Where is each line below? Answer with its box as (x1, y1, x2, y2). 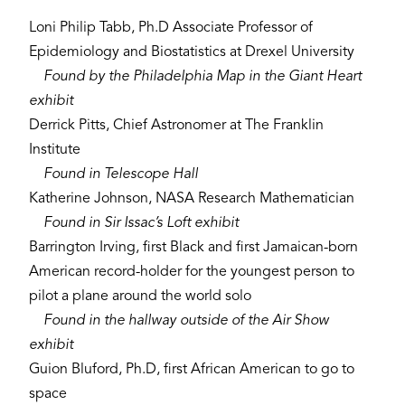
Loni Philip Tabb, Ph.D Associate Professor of (29, 20, 313, 35)
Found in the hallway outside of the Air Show (43, 313, 329, 328)
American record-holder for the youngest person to (29, 264, 354, 279)
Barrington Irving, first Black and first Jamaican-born (29, 240, 358, 255)
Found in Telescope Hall (43, 166, 202, 182)
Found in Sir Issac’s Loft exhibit (43, 215, 242, 231)
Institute (29, 142, 84, 157)
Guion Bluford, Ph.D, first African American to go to (29, 362, 354, 377)
